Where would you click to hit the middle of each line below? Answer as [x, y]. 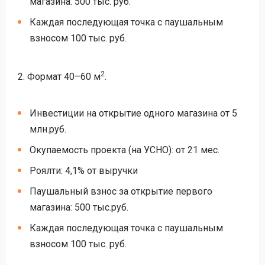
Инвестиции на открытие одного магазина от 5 [133, 113]
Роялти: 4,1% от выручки [84, 171]
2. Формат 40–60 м [59, 77]
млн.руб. [48, 129]
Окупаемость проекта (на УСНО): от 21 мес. [125, 150]
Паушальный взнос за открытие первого [121, 191]
